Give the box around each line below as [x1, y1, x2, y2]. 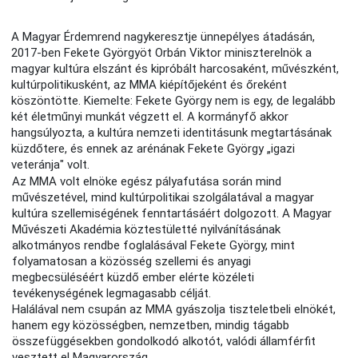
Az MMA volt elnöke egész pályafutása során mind [12, 174, 282, 189]
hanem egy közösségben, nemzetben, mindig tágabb [12, 318, 290, 333]
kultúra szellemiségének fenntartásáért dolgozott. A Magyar [12, 206, 332, 221]
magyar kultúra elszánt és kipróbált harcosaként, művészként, [11, 62, 340, 77]
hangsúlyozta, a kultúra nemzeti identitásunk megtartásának [11, 125, 332, 141]
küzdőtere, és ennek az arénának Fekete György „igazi [11, 141, 296, 157]
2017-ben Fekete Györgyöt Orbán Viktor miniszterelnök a [11, 46, 312, 61]
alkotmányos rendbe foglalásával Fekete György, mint [12, 238, 296, 253]
